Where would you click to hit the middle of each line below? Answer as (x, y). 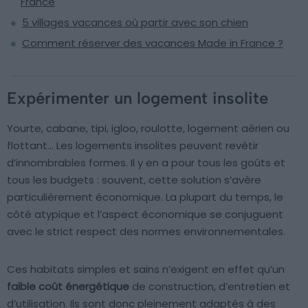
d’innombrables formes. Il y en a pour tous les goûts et (146, 163)
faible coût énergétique (68, 287)
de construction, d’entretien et (210, 287)
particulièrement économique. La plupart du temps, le (145, 197)
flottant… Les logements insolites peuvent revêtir (133, 146)
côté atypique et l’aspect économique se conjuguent (145, 214)
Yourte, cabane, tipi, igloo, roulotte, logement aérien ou (148, 129)
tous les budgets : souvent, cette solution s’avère (134, 180)
